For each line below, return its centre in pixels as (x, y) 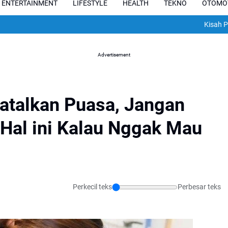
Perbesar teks (199, 187)
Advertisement (114, 55)
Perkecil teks (92, 187)
